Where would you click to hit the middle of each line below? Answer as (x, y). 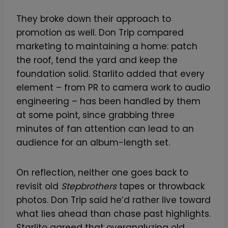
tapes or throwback (161, 186)
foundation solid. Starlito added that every (110, 74)
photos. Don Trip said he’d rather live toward (113, 200)
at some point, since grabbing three (95, 115)
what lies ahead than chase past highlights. (113, 213)
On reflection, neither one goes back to (102, 172)
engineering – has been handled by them (108, 101)
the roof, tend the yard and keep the (97, 60)
